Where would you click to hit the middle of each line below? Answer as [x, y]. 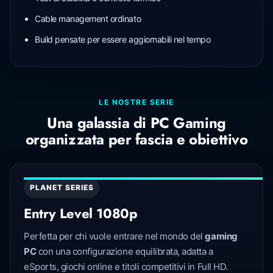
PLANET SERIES [62, 187]
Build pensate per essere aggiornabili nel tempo [123, 39]
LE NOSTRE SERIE [136, 102]
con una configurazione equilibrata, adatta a [125, 251]
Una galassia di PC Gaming [136, 122]
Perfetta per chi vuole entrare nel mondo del [115, 236]
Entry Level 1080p [81, 213]
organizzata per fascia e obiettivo [136, 139]
